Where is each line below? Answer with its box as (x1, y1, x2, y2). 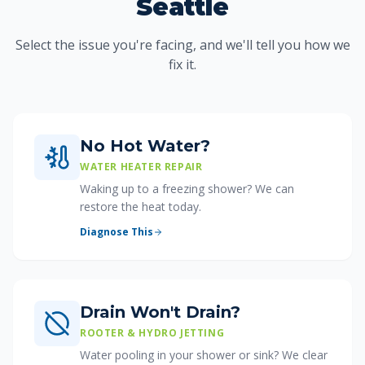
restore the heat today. (80, 199, 201, 214)
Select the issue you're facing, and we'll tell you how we (15, 36, 350, 54)
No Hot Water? (80, 136, 210, 156)
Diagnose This (80, 225, 153, 239)
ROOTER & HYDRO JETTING (80, 326, 225, 340)
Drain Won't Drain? (80, 302, 240, 322)
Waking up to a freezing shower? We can (80, 181, 294, 196)
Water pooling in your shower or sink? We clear (80, 347, 328, 363)
